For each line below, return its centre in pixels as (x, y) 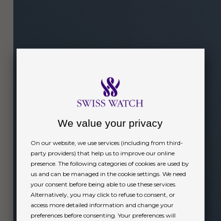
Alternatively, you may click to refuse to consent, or (103, 194)
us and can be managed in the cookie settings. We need (108, 174)
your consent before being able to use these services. (103, 184)
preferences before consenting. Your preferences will (103, 215)
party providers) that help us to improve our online (102, 153)
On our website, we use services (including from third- (107, 143)
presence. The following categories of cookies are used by (110, 163)
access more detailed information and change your (102, 205)
